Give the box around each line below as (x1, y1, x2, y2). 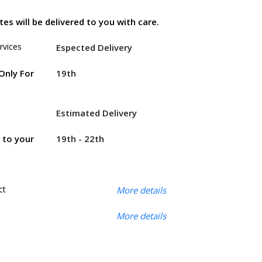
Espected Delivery (56, 41, 132, 53)
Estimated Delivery (56, 107, 137, 119)
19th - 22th (56, 133, 104, 144)
